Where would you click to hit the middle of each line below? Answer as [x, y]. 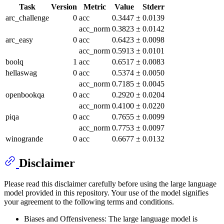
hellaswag [21, 72]
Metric [94, 6]
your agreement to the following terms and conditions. [89, 202]
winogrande [24, 138]
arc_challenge [27, 17]
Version [64, 6]
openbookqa [25, 94]
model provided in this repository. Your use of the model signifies [106, 193]
